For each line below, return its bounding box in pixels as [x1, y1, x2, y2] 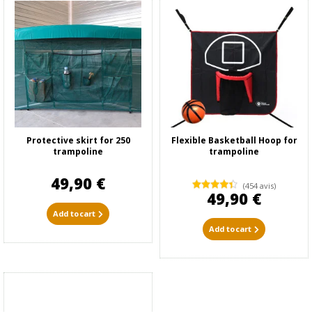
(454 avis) [243, 180, 276, 192]
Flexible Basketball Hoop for [171, 134, 297, 147]
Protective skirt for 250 [26, 134, 130, 147]
